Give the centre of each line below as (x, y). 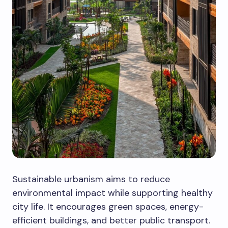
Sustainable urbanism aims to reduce (91, 179)
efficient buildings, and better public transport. (111, 220)
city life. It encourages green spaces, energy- (108, 206)
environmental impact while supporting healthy (112, 193)
